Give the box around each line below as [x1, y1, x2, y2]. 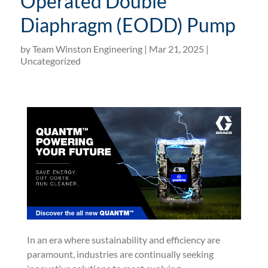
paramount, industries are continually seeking [26, 248, 214, 260]
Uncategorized [20, 55, 81, 66]
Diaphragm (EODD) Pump [20, 13, 236, 36]
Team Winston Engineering [32, 43, 142, 54]
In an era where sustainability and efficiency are [26, 234, 220, 246]
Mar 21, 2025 [148, 43, 204, 54]
